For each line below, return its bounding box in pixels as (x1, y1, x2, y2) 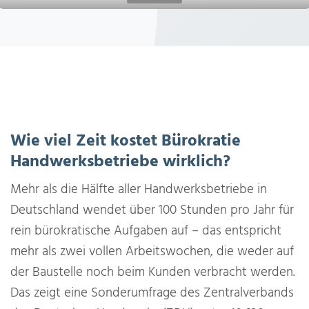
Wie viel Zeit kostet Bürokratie (10, 128, 241, 155)
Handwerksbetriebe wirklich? (10, 148, 230, 176)
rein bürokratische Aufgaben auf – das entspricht (10, 221, 281, 242)
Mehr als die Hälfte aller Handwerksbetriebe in (10, 179, 267, 201)
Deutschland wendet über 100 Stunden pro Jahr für (10, 200, 294, 221)
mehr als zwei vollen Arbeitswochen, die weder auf (10, 241, 294, 263)
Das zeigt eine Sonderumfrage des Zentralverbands (10, 283, 294, 304)
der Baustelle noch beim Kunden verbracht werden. (10, 262, 295, 283)
